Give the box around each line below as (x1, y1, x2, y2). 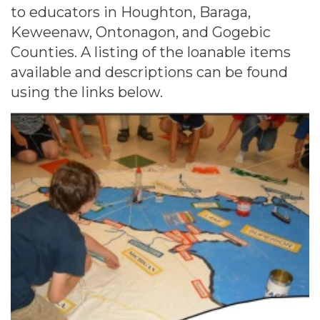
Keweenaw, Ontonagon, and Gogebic (11, 24, 271, 41)
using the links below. (11, 84, 163, 101)
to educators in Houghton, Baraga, (11, 4, 251, 21)
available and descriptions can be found (11, 64, 288, 81)
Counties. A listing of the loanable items (11, 44, 291, 61)
